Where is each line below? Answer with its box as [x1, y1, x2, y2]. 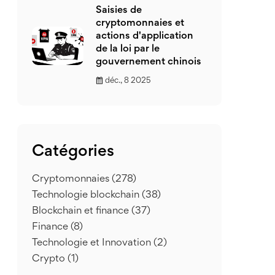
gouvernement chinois [96, 58, 201, 67]
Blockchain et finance [32, 207, 131, 216]
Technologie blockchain [32, 191, 142, 200]
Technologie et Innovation [32, 239, 153, 248]
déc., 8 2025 [105, 77, 151, 85]
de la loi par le [96, 45, 160, 54]
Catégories [32, 145, 114, 160]
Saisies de [96, 6, 142, 15]
